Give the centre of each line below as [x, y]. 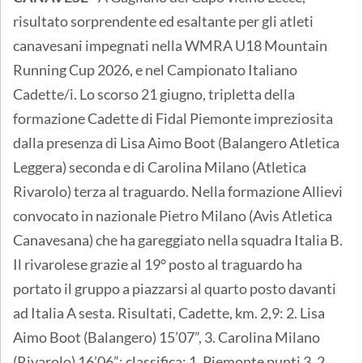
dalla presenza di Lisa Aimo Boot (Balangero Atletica [176, 143]
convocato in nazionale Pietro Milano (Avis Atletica [173, 216]
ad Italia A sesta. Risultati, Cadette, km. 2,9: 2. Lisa [169, 313]
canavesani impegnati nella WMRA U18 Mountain [170, 46]
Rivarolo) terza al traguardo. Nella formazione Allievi [178, 192]
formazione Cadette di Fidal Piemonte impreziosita [173, 119]
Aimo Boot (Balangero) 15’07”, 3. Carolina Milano [167, 337]
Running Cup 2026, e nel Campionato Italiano [155, 70]
